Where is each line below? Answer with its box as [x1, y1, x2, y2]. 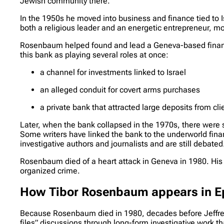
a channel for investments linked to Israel [40, 67, 186, 77]
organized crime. [20, 165, 80, 175]
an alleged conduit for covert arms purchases [40, 84, 200, 94]
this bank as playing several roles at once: [20, 49, 169, 59]
